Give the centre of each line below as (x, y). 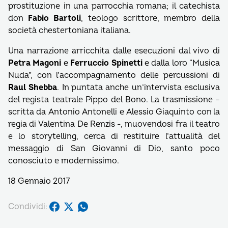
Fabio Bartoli (54, 18)
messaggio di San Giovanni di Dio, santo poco (114, 149)
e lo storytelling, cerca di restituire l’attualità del (114, 136)
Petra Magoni (35, 63)
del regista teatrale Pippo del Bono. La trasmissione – (114, 100)
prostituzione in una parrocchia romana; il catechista (114, 6)
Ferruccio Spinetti (106, 63)
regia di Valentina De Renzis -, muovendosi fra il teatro (114, 124)
